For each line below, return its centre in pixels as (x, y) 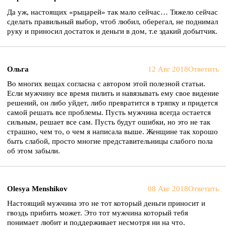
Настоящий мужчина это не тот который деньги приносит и (106, 203)
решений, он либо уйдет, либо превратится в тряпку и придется (112, 103)
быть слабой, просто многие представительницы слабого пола (110, 141)
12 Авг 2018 (168, 69)
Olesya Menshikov (37, 189)
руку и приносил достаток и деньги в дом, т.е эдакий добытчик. (112, 31)
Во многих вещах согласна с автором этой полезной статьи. (106, 84)
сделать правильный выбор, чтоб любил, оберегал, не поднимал (112, 22)
